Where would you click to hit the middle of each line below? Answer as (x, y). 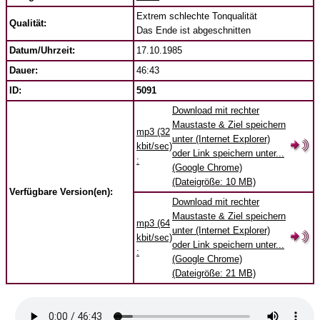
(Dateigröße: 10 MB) (214, 182)
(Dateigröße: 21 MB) (214, 273)
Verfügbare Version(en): (62, 192)
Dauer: (24, 70)
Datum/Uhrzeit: (42, 50)
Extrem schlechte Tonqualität (197, 16)
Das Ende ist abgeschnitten (194, 30)
